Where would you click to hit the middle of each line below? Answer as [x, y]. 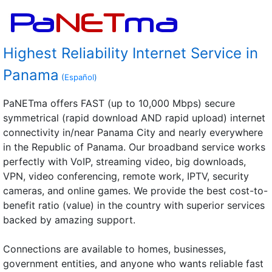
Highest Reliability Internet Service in [131, 53]
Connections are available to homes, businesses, [114, 249]
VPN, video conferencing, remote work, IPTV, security [126, 176]
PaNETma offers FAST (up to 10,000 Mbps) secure [119, 103]
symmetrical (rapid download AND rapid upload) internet [134, 118]
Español [79, 77]
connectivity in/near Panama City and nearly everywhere [133, 132]
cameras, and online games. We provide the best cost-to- [135, 191]
